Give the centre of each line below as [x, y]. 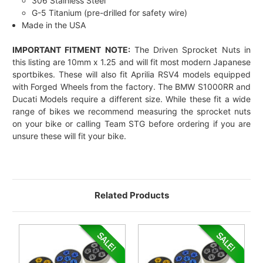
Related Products [131, 195]
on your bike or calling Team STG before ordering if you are [131, 124]
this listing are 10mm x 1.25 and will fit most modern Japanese [131, 62]
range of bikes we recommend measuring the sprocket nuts [131, 112]
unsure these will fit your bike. [69, 136]
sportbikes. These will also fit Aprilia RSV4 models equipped [131, 75]
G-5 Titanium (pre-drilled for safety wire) [109, 13]
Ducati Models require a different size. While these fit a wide [131, 99]
